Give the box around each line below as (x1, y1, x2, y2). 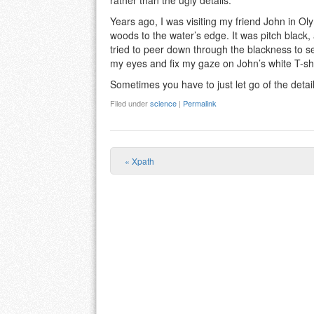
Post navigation (125, 164, 296, 200)
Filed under (110, 97, 150, 109)
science (150, 97, 177, 109)
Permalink (183, 97, 217, 109)
